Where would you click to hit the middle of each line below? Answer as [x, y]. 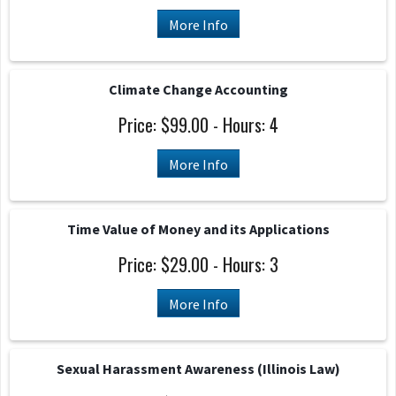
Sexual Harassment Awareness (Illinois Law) [198, 369]
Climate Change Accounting [198, 89]
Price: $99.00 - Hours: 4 [198, 125]
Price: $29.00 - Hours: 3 [198, 264]
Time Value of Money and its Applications [198, 229]
